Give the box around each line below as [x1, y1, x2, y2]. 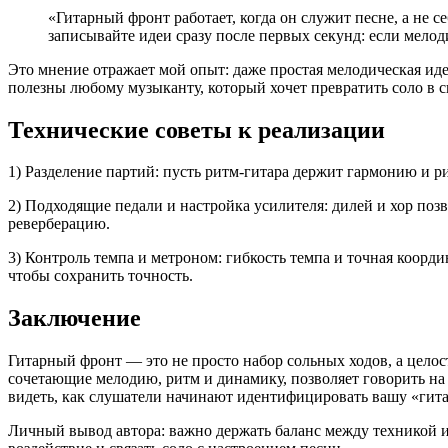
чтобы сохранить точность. [8, 267, 193, 285]
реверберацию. [8, 215, 110, 233]
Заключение [8, 305, 141, 332]
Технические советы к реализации [8, 116, 385, 143]
